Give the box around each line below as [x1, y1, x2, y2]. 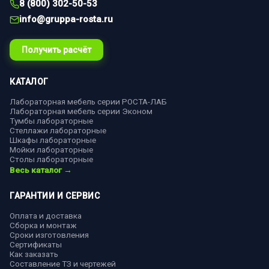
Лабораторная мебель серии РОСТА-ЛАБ [10, 96, 167, 106]
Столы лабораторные [10, 154, 93, 164]
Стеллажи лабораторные [10, 125, 106, 135]
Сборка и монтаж [10, 220, 77, 230]
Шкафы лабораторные [10, 134, 96, 145]
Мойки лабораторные [10, 144, 93, 154]
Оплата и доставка [10, 210, 82, 220]
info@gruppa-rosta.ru [19, 14, 113, 25]
